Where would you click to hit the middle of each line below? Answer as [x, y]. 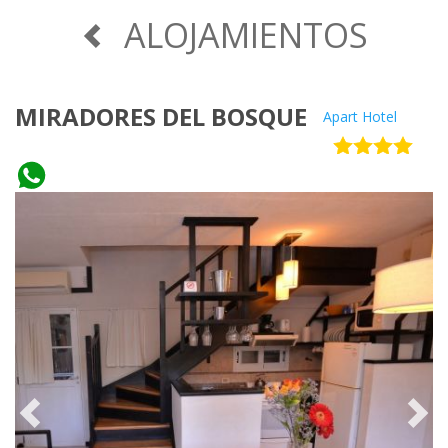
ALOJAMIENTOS [246, 35]
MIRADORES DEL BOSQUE [161, 116]
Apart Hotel [360, 116]
